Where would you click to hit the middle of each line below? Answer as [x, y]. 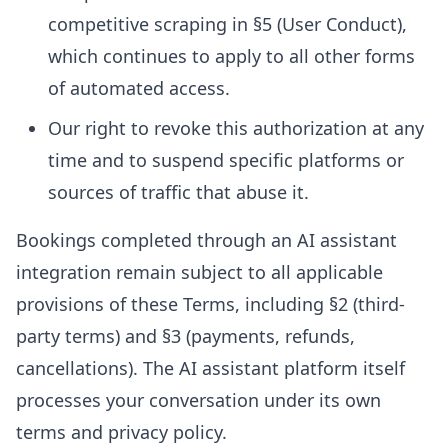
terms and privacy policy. [121, 432]
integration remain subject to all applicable [199, 272]
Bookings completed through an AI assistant [206, 240]
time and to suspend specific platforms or [226, 160]
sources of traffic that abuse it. [178, 192]
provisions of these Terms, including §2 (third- [210, 304]
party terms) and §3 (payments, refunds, [185, 336]
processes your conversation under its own [198, 400]
